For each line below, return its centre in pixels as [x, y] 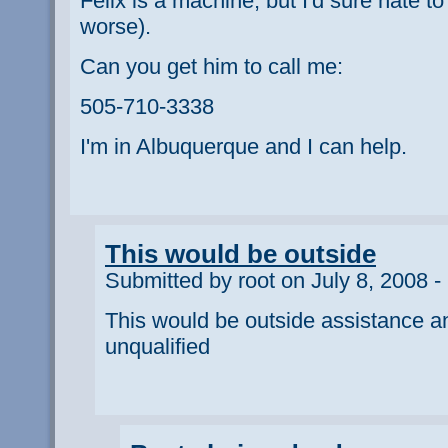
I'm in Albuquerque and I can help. [243, 146]
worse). [115, 26]
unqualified [157, 346]
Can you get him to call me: [211, 66]
